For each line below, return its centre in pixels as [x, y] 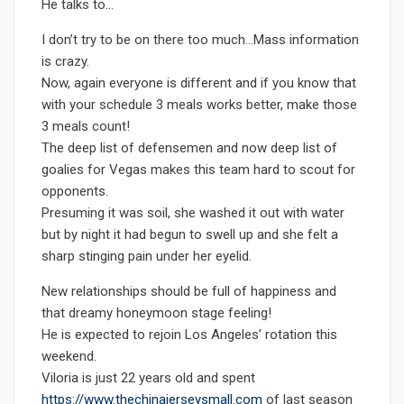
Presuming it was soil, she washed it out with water [193, 213]
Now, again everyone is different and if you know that [199, 83]
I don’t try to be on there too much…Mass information [200, 40]
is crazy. [65, 61]
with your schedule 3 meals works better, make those [199, 105]
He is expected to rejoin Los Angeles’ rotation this [189, 335]
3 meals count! [86, 126]
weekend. [69, 356]
